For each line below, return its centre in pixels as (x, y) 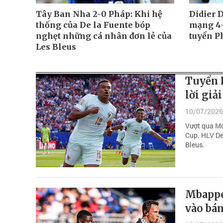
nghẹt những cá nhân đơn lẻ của (104, 36)
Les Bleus (56, 47)
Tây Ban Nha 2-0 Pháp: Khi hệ (99, 14)
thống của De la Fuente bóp (93, 25)
